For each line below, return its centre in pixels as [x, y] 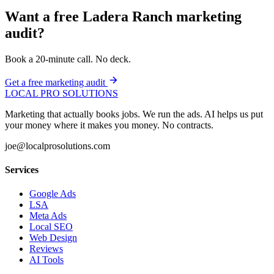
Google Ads [53, 194]
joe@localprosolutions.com [57, 146]
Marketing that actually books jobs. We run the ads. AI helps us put [134, 114]
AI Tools [46, 260]
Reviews [46, 249]
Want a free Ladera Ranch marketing [123, 16]
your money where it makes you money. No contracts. [109, 125]
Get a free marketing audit [55, 82]
